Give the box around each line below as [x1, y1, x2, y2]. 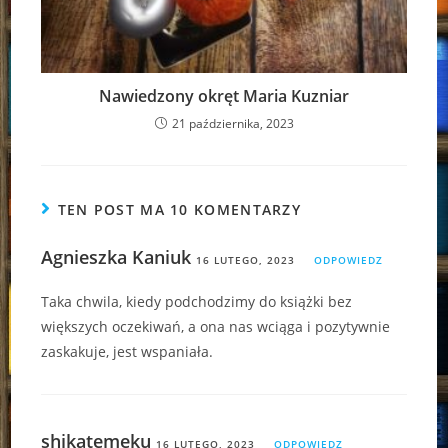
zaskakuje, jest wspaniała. [41, 341, 214, 361]
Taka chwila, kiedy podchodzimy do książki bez [41, 291, 353, 311]
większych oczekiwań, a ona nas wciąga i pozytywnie [41, 316, 391, 336]
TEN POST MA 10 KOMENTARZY [57, 199, 302, 219]
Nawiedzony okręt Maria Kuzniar [99, 84, 349, 107]
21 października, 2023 [171, 114, 294, 132]
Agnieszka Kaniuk [41, 244, 192, 269]
